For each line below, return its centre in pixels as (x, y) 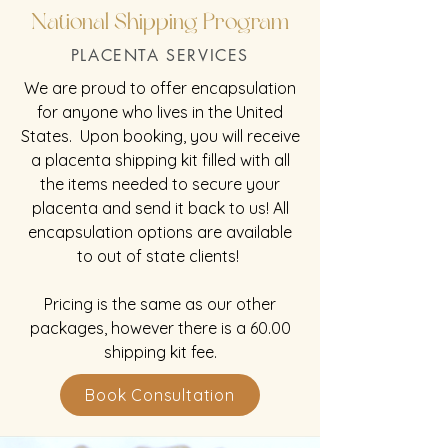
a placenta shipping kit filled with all (160, 159)
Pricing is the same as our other (160, 303)
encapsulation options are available (160, 231)
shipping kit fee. (160, 351)
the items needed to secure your (160, 183)
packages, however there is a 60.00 (160, 327)
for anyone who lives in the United (160, 111)
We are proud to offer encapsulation (160, 87)
